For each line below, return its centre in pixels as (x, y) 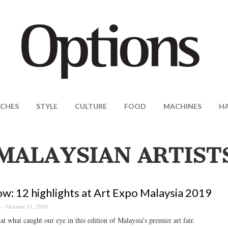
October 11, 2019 (27, 206)
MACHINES (182, 106)
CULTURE (91, 106)
